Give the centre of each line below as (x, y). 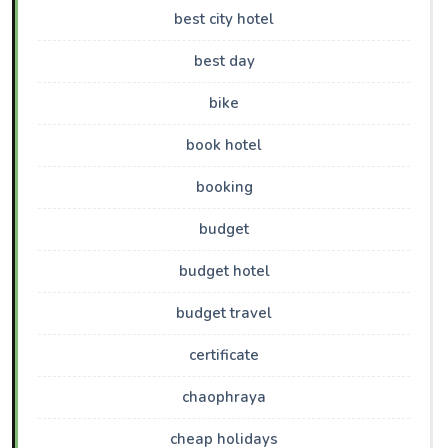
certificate (224, 355)
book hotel (224, 145)
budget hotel (224, 271)
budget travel (224, 313)
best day (224, 61)
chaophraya (224, 397)
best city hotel (224, 19)
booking (224, 187)
